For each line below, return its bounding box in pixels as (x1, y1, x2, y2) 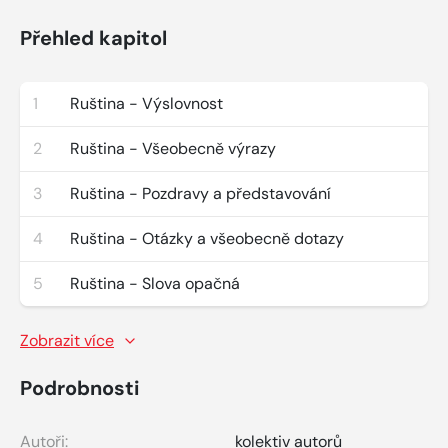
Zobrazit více (20, 329, 114, 351)
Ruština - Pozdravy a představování (70, 182, 331, 204)
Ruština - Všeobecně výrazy (70, 137, 276, 159)
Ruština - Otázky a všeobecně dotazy (70, 227, 344, 249)
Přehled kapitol (20, 24, 167, 51)
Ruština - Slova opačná (70, 272, 240, 294)
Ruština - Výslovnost (70, 92, 223, 114)
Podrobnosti (20, 374, 139, 401)
